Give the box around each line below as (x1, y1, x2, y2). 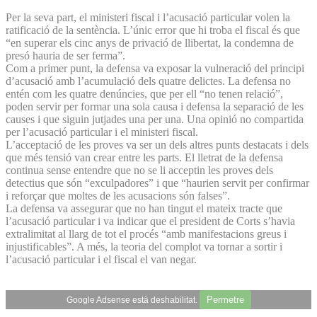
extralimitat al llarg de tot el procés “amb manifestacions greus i (6, 227, 287, 240)
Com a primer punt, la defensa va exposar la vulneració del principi (6, 62, 304, 74)
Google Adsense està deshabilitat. (66, 294, 200, 305)
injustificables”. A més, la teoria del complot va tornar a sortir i (6, 240, 282, 253)
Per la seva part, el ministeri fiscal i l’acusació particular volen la (6, 11, 290, 23)
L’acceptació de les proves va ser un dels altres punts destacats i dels (6, 138, 309, 151)
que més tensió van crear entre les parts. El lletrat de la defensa (6, 151, 283, 163)
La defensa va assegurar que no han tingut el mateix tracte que (6, 202, 282, 214)
